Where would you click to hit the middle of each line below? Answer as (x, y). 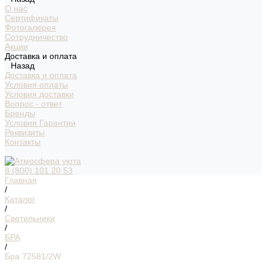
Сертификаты (32, 18)
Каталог (20, 199)
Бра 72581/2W (33, 256)
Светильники (30, 218)
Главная (21, 180)
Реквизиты (25, 132)
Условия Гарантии (40, 123)
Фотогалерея (30, 27)
